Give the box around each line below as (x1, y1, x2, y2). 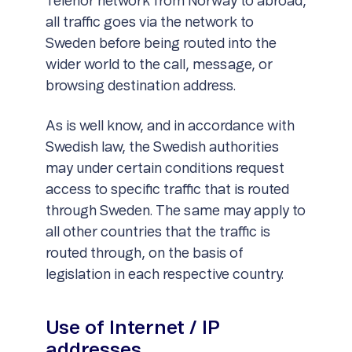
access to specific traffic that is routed (45, 183, 289, 197)
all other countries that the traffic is (45, 225, 270, 240)
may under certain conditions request (45, 162, 284, 176)
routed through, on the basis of (45, 247, 244, 261)
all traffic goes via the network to (45, 16, 254, 30)
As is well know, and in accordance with (45, 119, 295, 134)
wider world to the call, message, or (45, 58, 273, 72)
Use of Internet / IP (45, 319, 220, 338)
